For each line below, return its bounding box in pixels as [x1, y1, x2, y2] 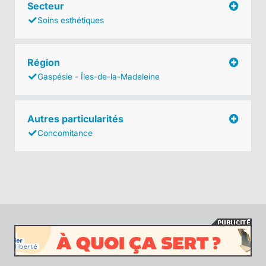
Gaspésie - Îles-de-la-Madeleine [37, 71, 160, 81]
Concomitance [37, 128, 93, 138]
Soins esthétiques [37, 15, 104, 25]
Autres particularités [27, 112, 126, 125]
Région [27, 56, 62, 68]
